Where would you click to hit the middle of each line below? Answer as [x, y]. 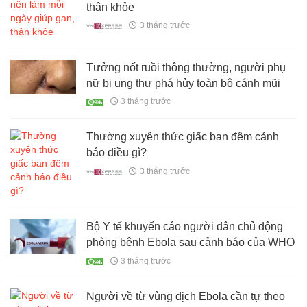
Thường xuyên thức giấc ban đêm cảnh [183, 137]
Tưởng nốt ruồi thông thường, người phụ [186, 68]
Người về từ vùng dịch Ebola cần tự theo [186, 296]
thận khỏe [111, 8]
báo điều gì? [117, 153]
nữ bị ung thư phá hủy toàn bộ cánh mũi [184, 84]
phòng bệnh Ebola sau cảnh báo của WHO [191, 243]
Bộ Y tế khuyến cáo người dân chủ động [185, 227]
